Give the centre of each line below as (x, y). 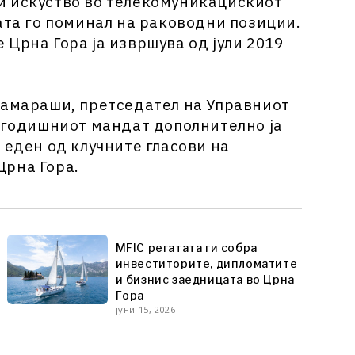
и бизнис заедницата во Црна (205, 279)
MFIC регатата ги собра (186, 247)
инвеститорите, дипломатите (206, 263)
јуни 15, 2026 (145, 309)
